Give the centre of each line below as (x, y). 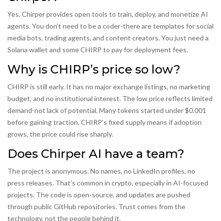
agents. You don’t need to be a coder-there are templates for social (110, 26)
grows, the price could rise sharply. (60, 134)
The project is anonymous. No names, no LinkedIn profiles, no (101, 171)
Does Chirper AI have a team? (96, 154)
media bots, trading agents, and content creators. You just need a (108, 38)
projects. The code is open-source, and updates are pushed (99, 195)
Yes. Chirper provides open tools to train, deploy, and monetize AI (108, 14)
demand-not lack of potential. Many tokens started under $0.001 (107, 110)
